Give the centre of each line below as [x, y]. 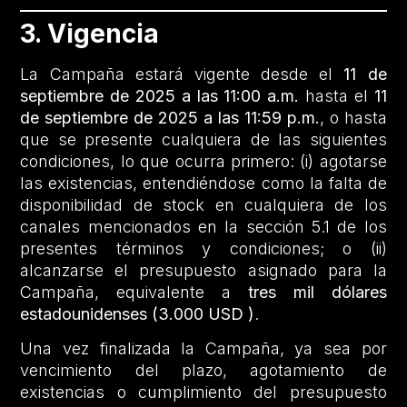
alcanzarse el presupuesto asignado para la [203, 270]
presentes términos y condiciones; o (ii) [203, 248]
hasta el [337, 95]
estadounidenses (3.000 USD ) [138, 313]
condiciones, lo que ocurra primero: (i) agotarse [203, 161]
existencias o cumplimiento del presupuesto [203, 392]
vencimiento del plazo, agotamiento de [203, 371]
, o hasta [353, 117]
